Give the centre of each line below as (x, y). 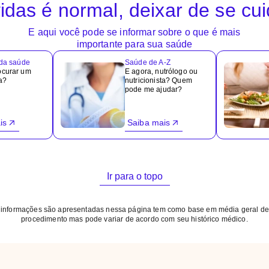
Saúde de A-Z (148, 62)
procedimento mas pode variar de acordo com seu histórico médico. (134, 219)
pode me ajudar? (154, 89)
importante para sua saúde (134, 44)
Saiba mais (149, 122)
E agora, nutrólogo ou (162, 71)
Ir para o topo (134, 176)
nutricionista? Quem (159, 80)
